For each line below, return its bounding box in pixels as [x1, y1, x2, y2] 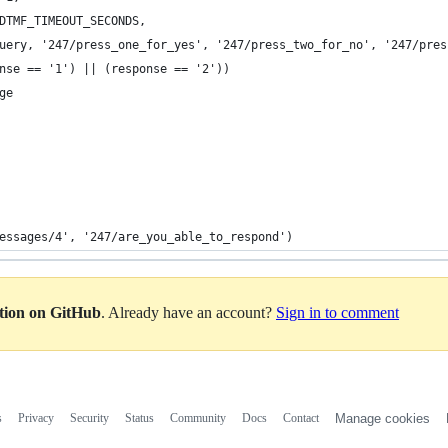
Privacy [17, 411, 54, 425]
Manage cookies [334, 411, 430, 426]
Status [124, 411, 154, 425]
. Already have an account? [101, 303, 276, 321]
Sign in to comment [276, 303, 399, 321]
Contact [282, 411, 319, 425]
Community [169, 411, 226, 425]
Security [69, 411, 109, 425]
